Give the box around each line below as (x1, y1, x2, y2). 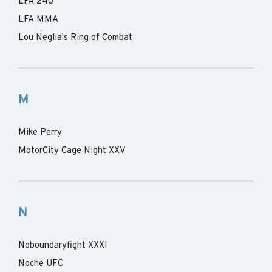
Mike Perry (18, 127, 62, 138)
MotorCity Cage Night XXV (18, 145, 126, 157)
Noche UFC (18, 258, 63, 270)
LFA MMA (18, 14, 58, 25)
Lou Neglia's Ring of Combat (18, 32, 132, 44)
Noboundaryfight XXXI (18, 240, 107, 251)
